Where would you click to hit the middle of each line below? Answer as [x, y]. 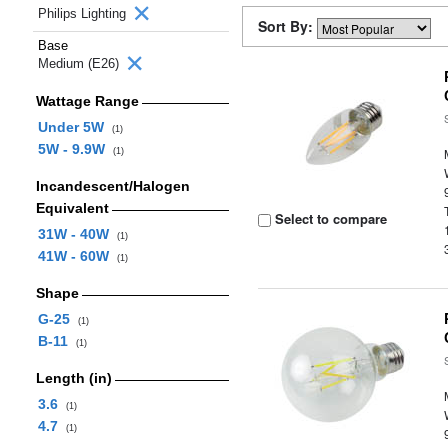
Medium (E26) [80, 63]
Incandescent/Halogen [112, 186]
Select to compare [329, 218]
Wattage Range [87, 101]
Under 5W [74, 127]
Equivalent [72, 208]
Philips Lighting [84, 13]
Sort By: [287, 26]
